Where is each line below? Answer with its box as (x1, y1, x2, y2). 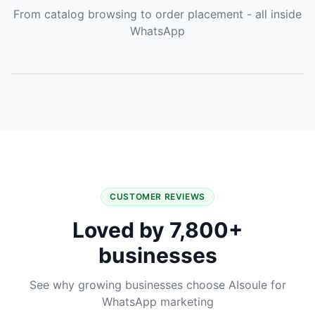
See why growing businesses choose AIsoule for (29, 277, 286, 292)
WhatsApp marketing (101, 294, 214, 309)
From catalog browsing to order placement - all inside (13, 6, 302, 21)
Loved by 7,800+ (72, 217, 243, 243)
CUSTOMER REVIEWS (110, 191, 205, 202)
